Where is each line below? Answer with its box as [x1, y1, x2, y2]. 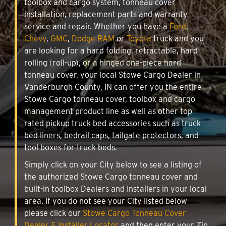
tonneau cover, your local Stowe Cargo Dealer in [24, 70, 201, 80]
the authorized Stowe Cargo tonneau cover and [24, 172, 198, 182]
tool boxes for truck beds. [24, 142, 117, 152]
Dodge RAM [72, 33, 115, 43]
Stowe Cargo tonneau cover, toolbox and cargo [24, 94, 195, 104]
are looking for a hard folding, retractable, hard [24, 45, 198, 55]
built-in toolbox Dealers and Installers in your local [24, 184, 207, 194]
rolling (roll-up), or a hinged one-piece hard [24, 58, 181, 68]
